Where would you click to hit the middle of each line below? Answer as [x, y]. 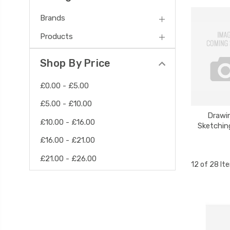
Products [56, 36]
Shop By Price [75, 63]
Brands [53, 18]
